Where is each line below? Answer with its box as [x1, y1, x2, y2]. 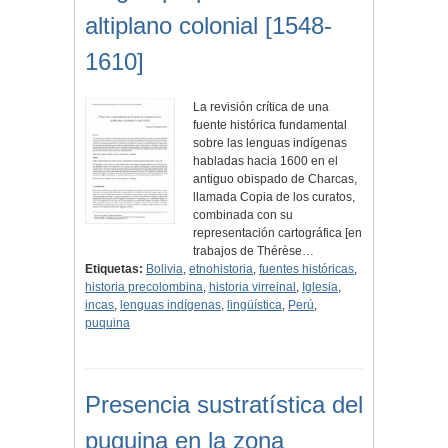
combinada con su [193, 208, 294, 223]
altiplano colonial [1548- [85, 12, 332, 40]
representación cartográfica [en [193, 226, 363, 241]
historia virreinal [209, 280, 296, 295]
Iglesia [302, 280, 338, 295]
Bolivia [146, 262, 183, 277]
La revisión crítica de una [193, 100, 330, 115]
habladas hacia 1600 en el [193, 154, 339, 169]
